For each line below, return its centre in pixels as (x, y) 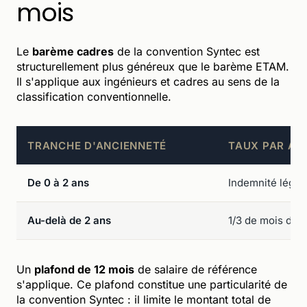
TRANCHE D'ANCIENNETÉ (97, 145)
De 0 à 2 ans (58, 182)
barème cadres (73, 51)
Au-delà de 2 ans (69, 220)
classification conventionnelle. (94, 96)
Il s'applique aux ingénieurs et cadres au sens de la (148, 81)
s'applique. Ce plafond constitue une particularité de (152, 284)
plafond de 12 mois (84, 269)
